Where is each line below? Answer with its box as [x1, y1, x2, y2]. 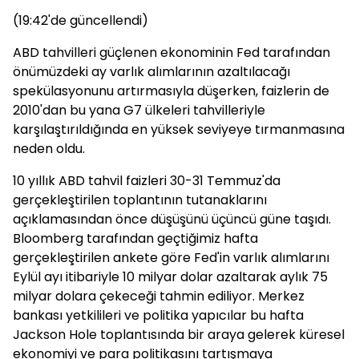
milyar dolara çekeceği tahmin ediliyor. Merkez [13, 287, 305, 305]
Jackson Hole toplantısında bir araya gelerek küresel [13, 325, 345, 344]
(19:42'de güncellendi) [13, 11, 148, 30]
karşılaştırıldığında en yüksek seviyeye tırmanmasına [13, 120, 345, 139]
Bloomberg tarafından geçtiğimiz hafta [13, 229, 258, 248]
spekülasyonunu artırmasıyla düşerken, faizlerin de [13, 82, 329, 100]
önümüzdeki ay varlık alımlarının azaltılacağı [13, 63, 290, 81]
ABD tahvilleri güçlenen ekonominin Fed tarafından [13, 43, 330, 62]
